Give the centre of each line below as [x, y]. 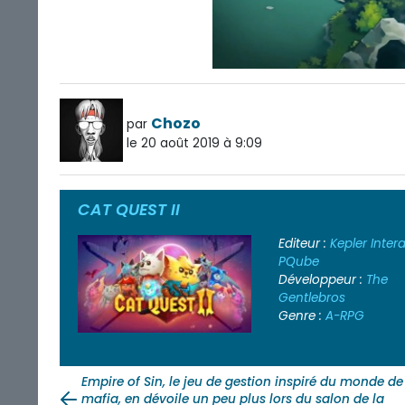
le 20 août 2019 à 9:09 [194, 144]
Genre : [301, 316]
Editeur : [304, 244]
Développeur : [322, 280]
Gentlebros [311, 298]
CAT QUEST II [129, 210]
